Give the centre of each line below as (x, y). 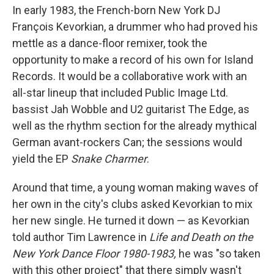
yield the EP (42, 159)
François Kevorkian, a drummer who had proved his (135, 27)
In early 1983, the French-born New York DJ (116, 10)
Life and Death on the (201, 237)
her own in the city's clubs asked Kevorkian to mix (132, 204)
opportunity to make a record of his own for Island (133, 60)
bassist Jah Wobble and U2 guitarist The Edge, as (131, 109)
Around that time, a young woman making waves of (135, 188)
